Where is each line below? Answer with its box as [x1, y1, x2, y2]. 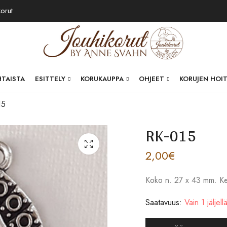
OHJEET [139, 73, 165, 84]
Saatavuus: [145, 196, 182, 208]
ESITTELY [35, 73, 66, 84]
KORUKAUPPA [81, 73, 124, 84]
